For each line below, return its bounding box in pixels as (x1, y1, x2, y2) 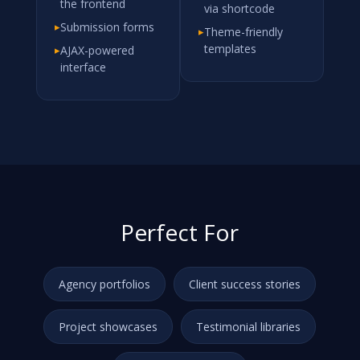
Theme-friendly (203, 24, 283, 39)
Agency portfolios (59, 276, 151, 292)
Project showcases (59, 319, 158, 334)
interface (59, 59, 106, 75)
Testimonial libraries (196, 319, 301, 334)
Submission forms (59, 19, 154, 35)
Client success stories (189, 276, 301, 292)
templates (203, 41, 256, 56)
